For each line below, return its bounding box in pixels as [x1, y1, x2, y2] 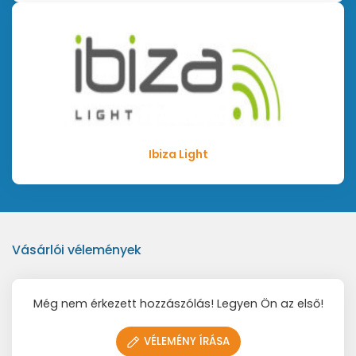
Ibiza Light [148, 147, 208, 163]
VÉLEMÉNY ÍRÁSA [143, 334, 230, 350]
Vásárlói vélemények [12, 241, 141, 260]
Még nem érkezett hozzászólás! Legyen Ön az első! [33, 296, 323, 312]
